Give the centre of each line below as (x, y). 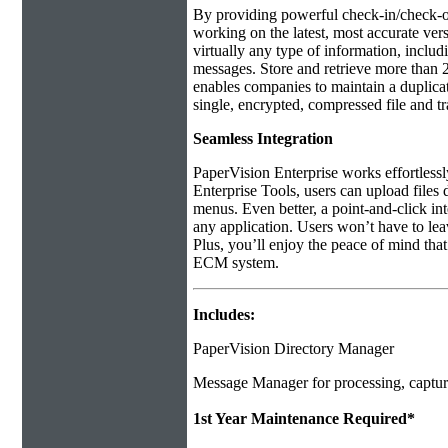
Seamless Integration (263, 138)
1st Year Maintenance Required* (304, 418)
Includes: (224, 314)
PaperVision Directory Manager (293, 348)
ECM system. (236, 262)
